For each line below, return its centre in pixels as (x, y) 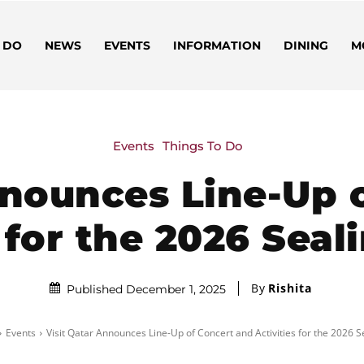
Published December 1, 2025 (146, 290)
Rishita (290, 288)
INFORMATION (217, 45)
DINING (305, 45)
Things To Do (203, 145)
